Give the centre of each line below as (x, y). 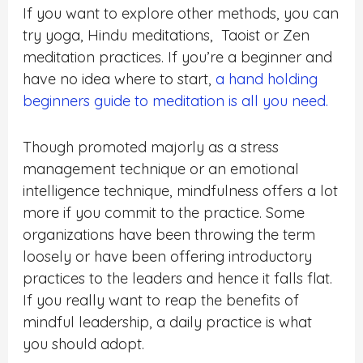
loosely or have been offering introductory (168, 256)
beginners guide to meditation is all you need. (176, 101)
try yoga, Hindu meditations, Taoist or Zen (167, 36)
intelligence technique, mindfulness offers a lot (181, 190)
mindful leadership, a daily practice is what (168, 322)
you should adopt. (84, 344)
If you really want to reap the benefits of (161, 300)
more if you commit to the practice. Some (164, 212)
